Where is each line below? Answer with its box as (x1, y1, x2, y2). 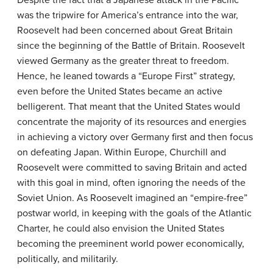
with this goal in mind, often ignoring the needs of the (17, 177, 246, 189)
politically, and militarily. (17, 253, 118, 265)
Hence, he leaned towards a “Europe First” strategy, (17, 70, 235, 82)
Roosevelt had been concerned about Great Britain (17, 24, 233, 37)
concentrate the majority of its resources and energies (17, 116, 246, 128)
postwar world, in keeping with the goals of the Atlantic (17, 207, 252, 219)
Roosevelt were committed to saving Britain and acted (17, 161, 247, 174)
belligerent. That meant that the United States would (17, 101, 240, 113)
